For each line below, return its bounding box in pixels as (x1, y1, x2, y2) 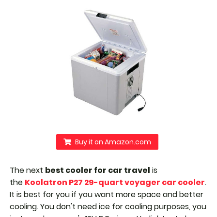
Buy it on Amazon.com (75, 137, 151, 147)
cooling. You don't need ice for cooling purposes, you (10, 201, 206, 212)
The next (10, 165, 45, 176)
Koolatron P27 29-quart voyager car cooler (25, 177, 205, 188)
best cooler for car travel (45, 165, 150, 176)
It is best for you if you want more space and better (10, 189, 203, 200)
